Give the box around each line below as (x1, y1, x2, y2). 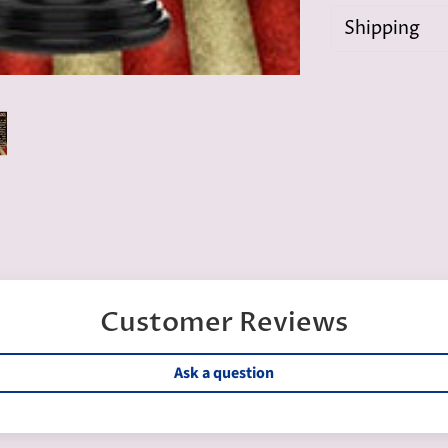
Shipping (344, 16, 421, 41)
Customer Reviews (100, 304, 348, 342)
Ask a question (174, 362, 274, 385)
